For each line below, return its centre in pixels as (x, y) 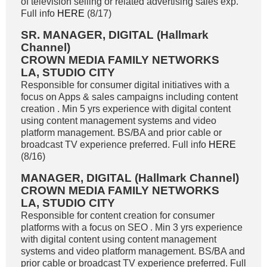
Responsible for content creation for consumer (118, 215)
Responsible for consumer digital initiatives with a (125, 85)
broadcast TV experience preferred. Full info (115, 145)
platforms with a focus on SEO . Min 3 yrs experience (132, 227)
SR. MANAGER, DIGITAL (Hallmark (115, 35)
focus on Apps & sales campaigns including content (129, 97)
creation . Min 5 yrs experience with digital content (126, 109)
